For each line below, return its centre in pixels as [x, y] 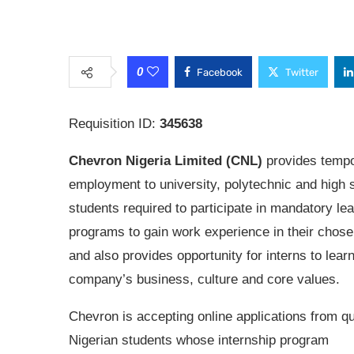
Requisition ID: [114, 124]
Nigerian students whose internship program [199, 340]
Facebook [220, 72]
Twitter [302, 72]
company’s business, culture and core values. [204, 279]
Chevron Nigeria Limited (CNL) [166, 161]
